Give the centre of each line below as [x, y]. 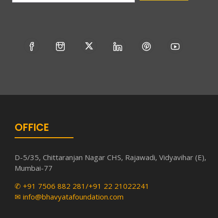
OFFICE [32, 127]
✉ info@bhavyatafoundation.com [69, 197]
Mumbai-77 [34, 168]
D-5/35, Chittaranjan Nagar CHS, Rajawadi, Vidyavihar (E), [110, 157]
